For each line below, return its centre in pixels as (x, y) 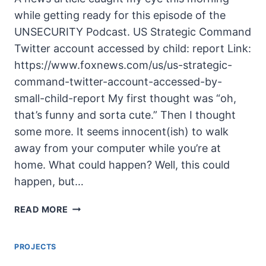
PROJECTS (36, 246)
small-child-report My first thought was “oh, (125, 98)
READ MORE (41, 209)
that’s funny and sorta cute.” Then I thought (125, 115)
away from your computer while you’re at (118, 148)
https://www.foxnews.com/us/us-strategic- (123, 65)
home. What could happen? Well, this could (122, 164)
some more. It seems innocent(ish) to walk (121, 131)
